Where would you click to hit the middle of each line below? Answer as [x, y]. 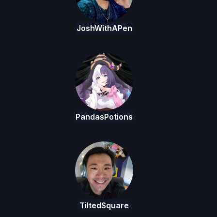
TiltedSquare [104, 206]
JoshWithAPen [104, 28]
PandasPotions [104, 117]
